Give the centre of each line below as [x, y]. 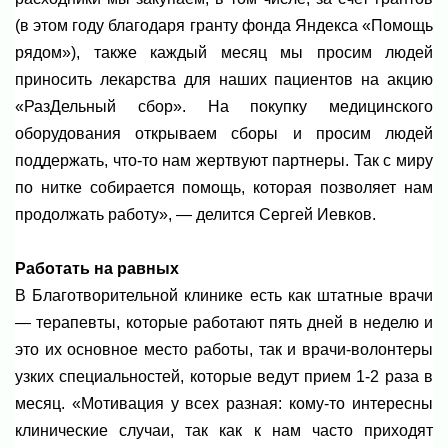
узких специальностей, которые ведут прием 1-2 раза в [224, 376]
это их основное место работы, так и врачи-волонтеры [224, 349]
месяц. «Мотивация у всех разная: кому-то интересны [224, 403]
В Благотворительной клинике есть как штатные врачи [224, 295]
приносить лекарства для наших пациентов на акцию [224, 80]
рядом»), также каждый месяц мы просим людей [224, 53]
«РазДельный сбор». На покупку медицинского [224, 107]
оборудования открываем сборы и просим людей [224, 134]
